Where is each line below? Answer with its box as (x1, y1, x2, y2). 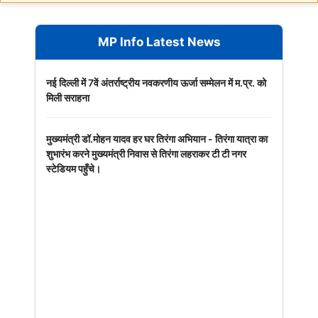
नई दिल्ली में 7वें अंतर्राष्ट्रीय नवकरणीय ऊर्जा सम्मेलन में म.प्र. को (46, 77, 266, 89)
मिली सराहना (46, 92, 89, 104)
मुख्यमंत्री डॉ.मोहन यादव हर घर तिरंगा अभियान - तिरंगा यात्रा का (46, 133, 268, 146)
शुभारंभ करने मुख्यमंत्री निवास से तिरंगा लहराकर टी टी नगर (46, 148, 246, 160)
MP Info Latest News (97, 35, 221, 50)
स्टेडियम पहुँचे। (46, 163, 101, 175)
